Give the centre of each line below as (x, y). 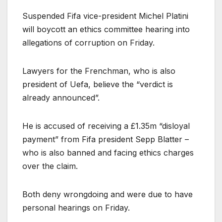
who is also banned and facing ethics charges (108, 153)
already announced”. (61, 98)
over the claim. (50, 166)
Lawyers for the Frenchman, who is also (99, 71)
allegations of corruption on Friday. (88, 43)
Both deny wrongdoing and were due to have (108, 194)
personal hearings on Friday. (76, 208)
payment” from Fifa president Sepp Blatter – (106, 139)
